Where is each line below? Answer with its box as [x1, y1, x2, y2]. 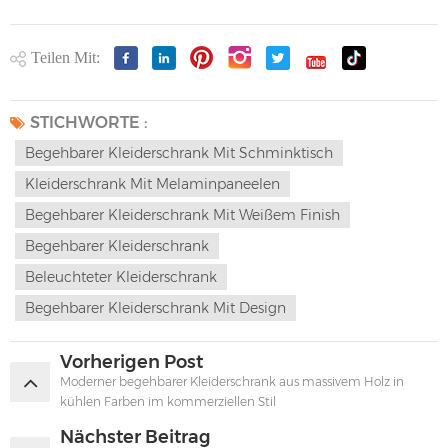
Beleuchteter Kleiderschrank [25, 267, 217, 286]
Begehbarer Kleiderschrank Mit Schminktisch [25, 143, 333, 162]
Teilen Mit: [31, 48, 100, 66]
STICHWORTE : [30, 112, 148, 132]
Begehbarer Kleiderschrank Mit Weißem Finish [25, 205, 340, 224]
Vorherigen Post [60, 350, 203, 373]
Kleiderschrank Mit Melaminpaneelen [25, 174, 280, 193]
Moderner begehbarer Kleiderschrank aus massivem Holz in [60, 373, 404, 389]
